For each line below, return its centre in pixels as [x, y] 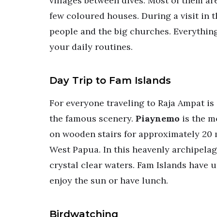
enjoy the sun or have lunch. [109, 180]
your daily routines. [91, 46]
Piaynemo [158, 118]
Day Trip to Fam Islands [110, 80]
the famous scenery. [93, 118]
